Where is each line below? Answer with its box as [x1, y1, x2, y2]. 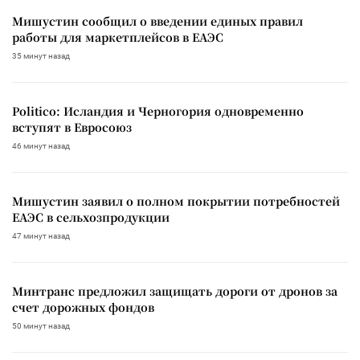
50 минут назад [12, 321, 70, 330]
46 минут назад [12, 141, 70, 150]
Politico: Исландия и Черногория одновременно [12, 102, 304, 119]
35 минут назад [12, 51, 70, 60]
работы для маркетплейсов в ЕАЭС [12, 28, 223, 45]
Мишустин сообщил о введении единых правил [12, 12, 303, 29]
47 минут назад [12, 231, 70, 240]
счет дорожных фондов [12, 298, 154, 315]
